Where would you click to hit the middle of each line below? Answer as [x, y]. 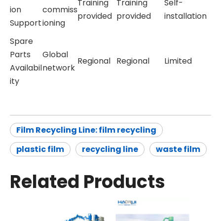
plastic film [40, 149]
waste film [178, 149]
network [59, 68]
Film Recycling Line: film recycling [86, 130]
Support [26, 23]
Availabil [26, 68]
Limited [178, 61]
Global [55, 55]
